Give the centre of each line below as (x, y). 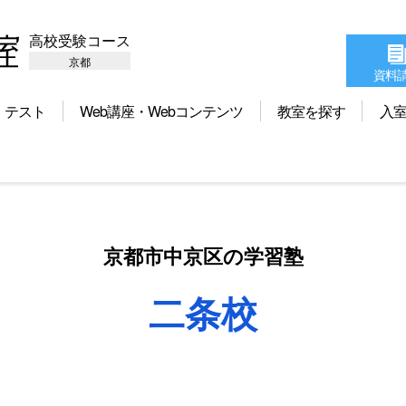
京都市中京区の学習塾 (203, 256)
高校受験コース (80, 41)
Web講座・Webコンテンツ (162, 111)
